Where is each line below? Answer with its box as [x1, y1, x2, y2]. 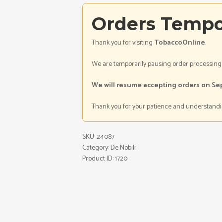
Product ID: [82, 153, 115, 165]
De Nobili [111, 142, 136, 154]
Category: [82, 142, 111, 154]
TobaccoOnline [154, 37, 205, 49]
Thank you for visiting [92, 37, 154, 49]
